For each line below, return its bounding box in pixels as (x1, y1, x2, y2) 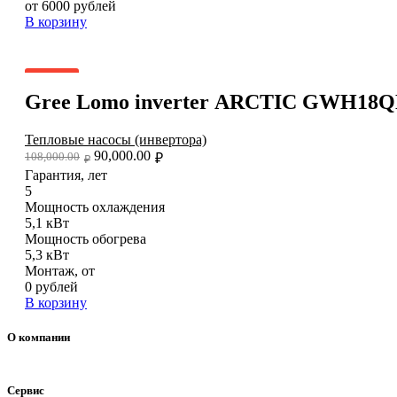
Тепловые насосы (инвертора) (25, 131, 206, 147)
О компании (7, 331, 70, 345)
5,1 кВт (25, 214, 69, 230)
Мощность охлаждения (25, 198, 165, 214)
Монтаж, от (25, 262, 95, 278)
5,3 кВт (25, 246, 69, 262)
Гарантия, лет (25, 167, 107, 183)
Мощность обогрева (25, 230, 146, 246)
